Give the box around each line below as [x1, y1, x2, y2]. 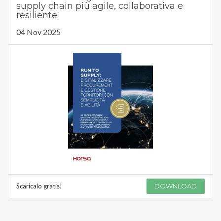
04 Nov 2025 [16, 27, 61, 37]
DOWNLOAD [154, 182, 197, 190]
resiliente [16, 9, 57, 21]
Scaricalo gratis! [16, 182, 62, 190]
